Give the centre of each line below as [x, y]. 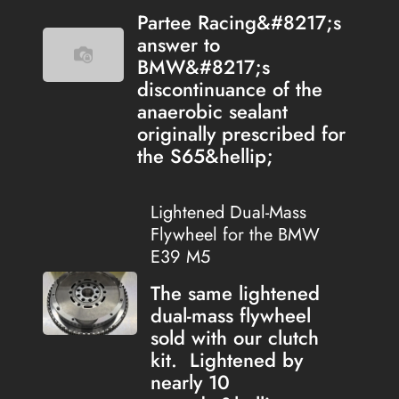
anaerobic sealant [212, 112]
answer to [178, 45]
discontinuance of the [229, 90]
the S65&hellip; [205, 156]
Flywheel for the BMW [235, 235]
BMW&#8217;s [203, 67]
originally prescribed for [241, 134]
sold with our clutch [234, 338]
